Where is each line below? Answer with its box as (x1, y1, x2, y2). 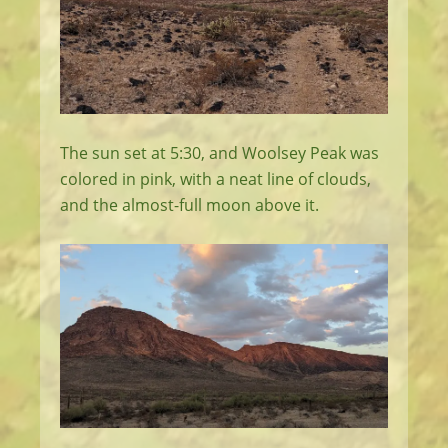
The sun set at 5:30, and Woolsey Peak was (60, 141, 379, 164)
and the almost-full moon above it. (60, 193, 319, 216)
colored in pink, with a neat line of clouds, (60, 167, 371, 190)
